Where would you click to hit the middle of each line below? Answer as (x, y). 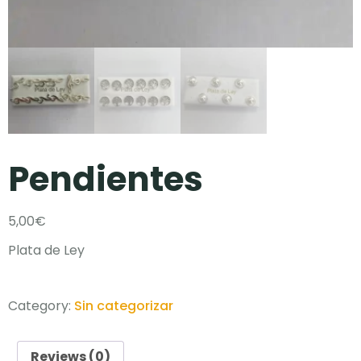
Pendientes (106, 179)
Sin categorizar (124, 305)
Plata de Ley (46, 251)
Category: (41, 305)
